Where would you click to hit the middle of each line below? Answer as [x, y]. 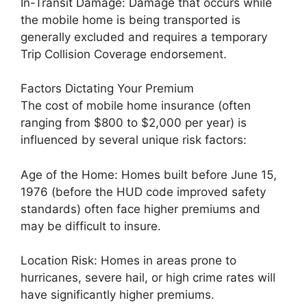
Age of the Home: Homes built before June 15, [149, 174]
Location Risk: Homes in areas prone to [128, 260]
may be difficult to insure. [91, 226]
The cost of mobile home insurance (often [136, 106]
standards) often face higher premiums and [140, 209]
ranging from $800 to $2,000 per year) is [134, 123]
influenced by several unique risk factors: [134, 140]
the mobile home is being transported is [131, 20]
